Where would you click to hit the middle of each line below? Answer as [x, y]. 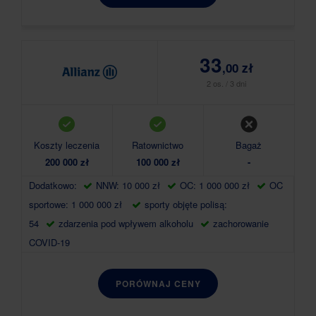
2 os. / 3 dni [226, 83]
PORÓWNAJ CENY [158, 284]
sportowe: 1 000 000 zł [77, 204]
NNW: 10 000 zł [128, 185]
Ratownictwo [158, 145]
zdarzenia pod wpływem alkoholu [126, 223]
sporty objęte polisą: [186, 204]
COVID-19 [49, 242]
